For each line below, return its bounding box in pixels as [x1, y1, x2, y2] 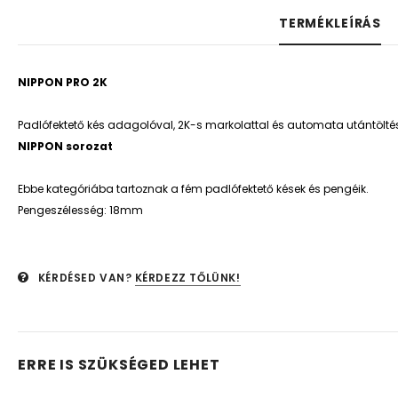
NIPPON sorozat [18, 139, 114, 154]
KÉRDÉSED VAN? [37, 270, 132, 285]
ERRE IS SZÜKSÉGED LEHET [18, 354, 220, 375]
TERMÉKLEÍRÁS [279, 14, 381, 32]
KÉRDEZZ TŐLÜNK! [134, 270, 241, 285]
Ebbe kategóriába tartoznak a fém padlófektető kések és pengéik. [18, 181, 370, 196]
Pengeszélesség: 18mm [18, 203, 144, 218]
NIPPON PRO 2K [18, 75, 108, 90]
